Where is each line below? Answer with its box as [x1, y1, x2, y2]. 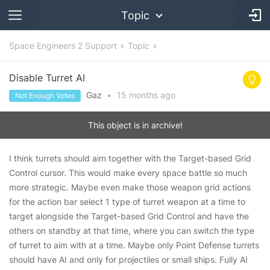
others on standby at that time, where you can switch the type [9, 225, 254, 236]
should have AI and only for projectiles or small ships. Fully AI [9, 254, 248, 265]
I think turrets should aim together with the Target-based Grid [9, 153, 251, 163]
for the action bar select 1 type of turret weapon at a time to [9, 196, 245, 207]
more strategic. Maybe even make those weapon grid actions [9, 182, 251, 192]
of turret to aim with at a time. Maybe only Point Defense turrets [9, 240, 259, 250]
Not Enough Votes [15, 91, 75, 100]
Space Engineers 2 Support [9, 40, 117, 51]
